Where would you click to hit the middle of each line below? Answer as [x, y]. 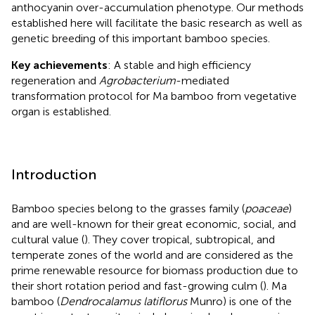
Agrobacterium [137, 80]
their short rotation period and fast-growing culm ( [137, 285]
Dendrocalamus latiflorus [123, 301]
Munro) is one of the [239, 301]
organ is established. [61, 111]
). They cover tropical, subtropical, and [180, 239]
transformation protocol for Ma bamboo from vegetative [154, 96]
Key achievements [59, 65]
